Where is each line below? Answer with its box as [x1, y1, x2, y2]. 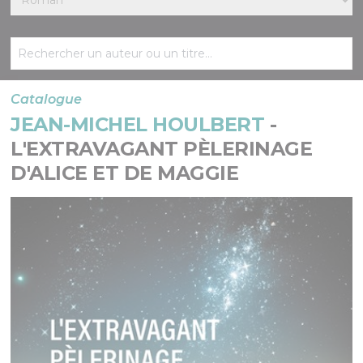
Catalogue [11, 92, 83, 108]
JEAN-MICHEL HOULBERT [11, 113, 265, 137]
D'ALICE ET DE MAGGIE [11, 161, 239, 186]
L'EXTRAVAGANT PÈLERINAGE [11, 137, 313, 161]
